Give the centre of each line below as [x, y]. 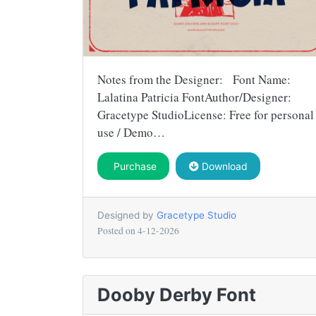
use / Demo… [131, 132]
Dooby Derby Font [177, 294]
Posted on [117, 230]
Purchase [133, 166]
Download [223, 166]
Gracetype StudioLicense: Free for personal [206, 114]
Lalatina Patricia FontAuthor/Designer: [194, 97]
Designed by [127, 215]
